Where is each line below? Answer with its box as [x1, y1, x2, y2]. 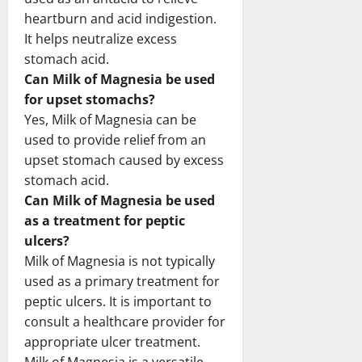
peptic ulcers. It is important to [24, 292, 212, 310]
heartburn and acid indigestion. [24, 9, 217, 27]
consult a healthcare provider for [24, 312, 225, 330]
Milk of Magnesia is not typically [24, 251, 215, 270]
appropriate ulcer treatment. [24, 332, 200, 351]
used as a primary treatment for [24, 271, 220, 290]
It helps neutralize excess [24, 29, 177, 48]
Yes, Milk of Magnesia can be [24, 110, 196, 128]
